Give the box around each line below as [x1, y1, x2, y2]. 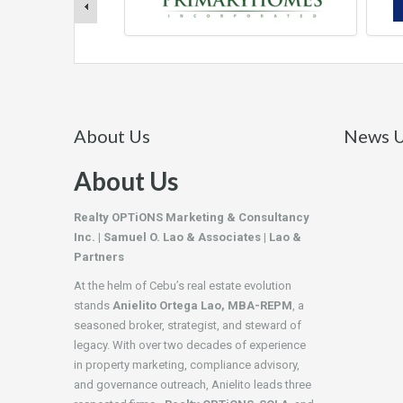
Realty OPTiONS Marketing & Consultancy [74, 210, 309, 225]
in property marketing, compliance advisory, [74, 358, 300, 372]
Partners [74, 250, 124, 264]
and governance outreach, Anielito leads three [74, 378, 311, 392]
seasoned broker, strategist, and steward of [74, 318, 301, 333]
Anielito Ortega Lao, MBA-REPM [112, 299, 292, 313]
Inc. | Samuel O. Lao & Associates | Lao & [74, 230, 301, 245]
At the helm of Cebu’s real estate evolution [74, 279, 291, 293]
